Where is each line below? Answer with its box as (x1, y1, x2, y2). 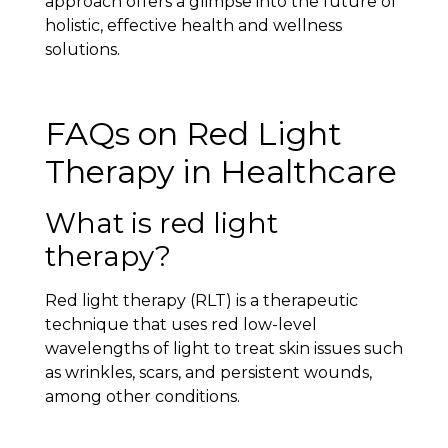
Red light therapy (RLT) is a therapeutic (44, 291, 358, 311)
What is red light (44, 206, 278, 241)
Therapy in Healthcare (44, 152, 397, 192)
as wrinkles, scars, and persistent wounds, (44, 363, 372, 383)
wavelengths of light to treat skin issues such (44, 339, 403, 359)
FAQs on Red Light (44, 114, 342, 154)
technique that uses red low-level (44, 315, 317, 335)
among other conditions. (44, 387, 240, 407)
